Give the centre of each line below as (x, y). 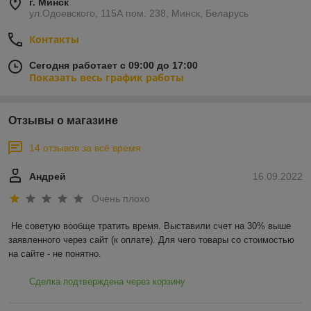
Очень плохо (121, 198)
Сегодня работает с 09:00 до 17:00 (114, 66)
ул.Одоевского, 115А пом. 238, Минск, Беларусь (139, 14)
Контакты (54, 40)
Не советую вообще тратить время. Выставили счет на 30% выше (151, 226)
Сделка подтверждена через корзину (107, 281)
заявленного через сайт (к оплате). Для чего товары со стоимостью (151, 239)
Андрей (48, 177)
